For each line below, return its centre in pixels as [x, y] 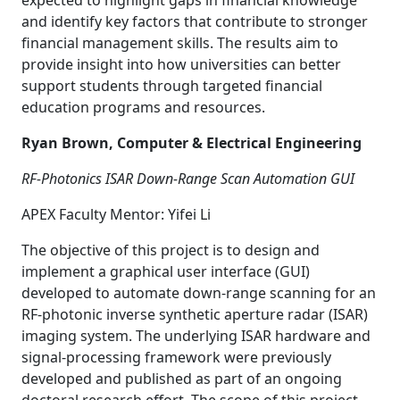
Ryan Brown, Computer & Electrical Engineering [192, 143]
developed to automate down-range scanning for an [199, 293]
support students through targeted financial [172, 86]
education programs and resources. [143, 107]
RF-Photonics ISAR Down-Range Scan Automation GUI [188, 179]
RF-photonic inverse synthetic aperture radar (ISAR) [195, 314]
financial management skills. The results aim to [180, 43]
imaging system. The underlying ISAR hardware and [196, 336]
